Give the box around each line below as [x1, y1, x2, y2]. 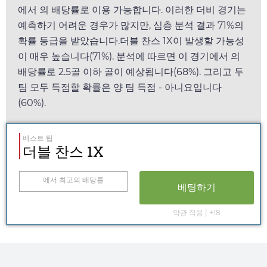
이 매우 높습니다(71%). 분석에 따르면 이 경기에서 [18, 50, 231, 62]
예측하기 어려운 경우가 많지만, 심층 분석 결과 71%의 [18, 19, 244, 31]
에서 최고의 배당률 [42, 175, 104, 184]
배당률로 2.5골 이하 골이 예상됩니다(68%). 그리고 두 [18, 66, 244, 77]
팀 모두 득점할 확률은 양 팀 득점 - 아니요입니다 [18, 81, 222, 93]
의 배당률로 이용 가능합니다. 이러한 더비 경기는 [39, 4, 246, 15]
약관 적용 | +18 [173, 207, 221, 217]
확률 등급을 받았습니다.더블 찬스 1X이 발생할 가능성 [18, 35, 244, 46]
